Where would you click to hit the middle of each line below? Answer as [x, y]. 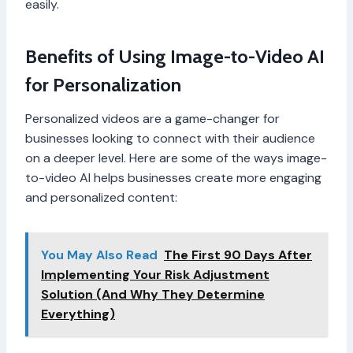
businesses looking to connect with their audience [170, 139]
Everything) [78, 314]
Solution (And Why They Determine [153, 295]
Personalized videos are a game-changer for [152, 119]
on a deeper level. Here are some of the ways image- [176, 158]
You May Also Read [99, 255]
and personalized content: [101, 198]
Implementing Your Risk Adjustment [155, 275]
